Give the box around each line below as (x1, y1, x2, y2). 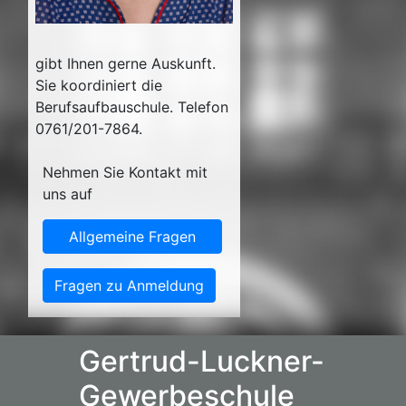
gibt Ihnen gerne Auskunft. (35, 53, 216, 72)
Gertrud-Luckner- (79, 343, 324, 379)
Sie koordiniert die (35, 75, 162, 94)
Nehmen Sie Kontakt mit (43, 162, 208, 181)
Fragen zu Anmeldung (54, 275, 204, 295)
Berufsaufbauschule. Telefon (35, 97, 228, 116)
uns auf (43, 184, 92, 203)
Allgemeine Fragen (68, 227, 196, 246)
